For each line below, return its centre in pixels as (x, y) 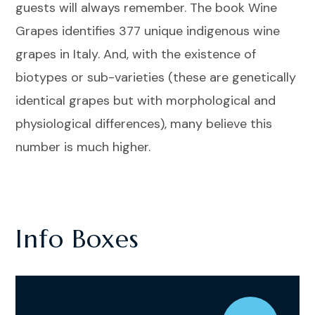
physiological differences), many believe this (144, 124)
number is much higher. (83, 147)
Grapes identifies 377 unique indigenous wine (148, 31)
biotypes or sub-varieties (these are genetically (156, 77)
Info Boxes (77, 239)
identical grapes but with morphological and (146, 101)
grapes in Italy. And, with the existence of (136, 54)
